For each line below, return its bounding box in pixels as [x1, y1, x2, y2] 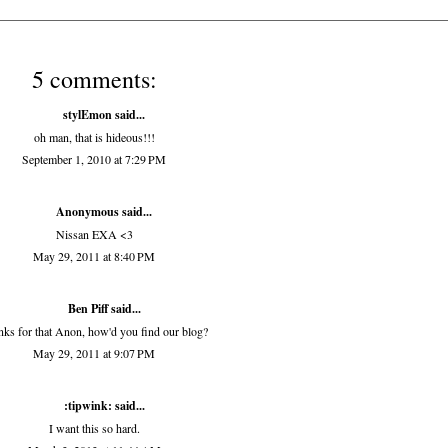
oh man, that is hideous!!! [33, 129, 155, 145]
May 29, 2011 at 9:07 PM [33, 345, 155, 361]
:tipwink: [63, 397, 112, 414]
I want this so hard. [48, 420, 140, 436]
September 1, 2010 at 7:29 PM [22, 151, 166, 167]
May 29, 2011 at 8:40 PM [33, 248, 155, 264]
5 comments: [31, 63, 157, 95]
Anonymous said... [56, 203, 152, 220]
